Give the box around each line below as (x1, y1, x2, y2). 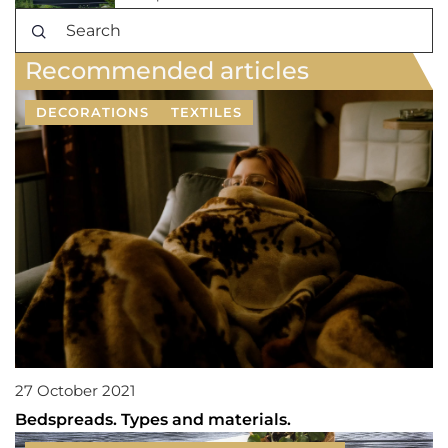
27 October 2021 (15, 380, 135, 400)
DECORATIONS (36, 103, 149, 120)
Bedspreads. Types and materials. (15, 409, 291, 429)
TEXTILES (171, 103, 242, 120)
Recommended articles (25, 55, 309, 85)
